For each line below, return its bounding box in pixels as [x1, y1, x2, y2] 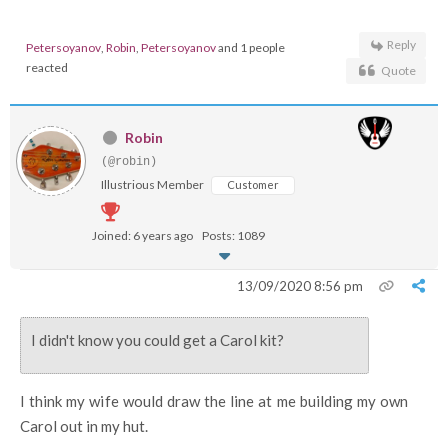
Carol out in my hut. [20, 417, 148, 435]
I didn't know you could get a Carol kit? [31, 331, 284, 349]
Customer [227, 178, 279, 191]
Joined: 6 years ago [92, 228, 193, 243]
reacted [26, 60, 68, 75]
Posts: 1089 [202, 228, 265, 243]
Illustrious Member [101, 177, 204, 192]
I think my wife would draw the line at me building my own [20, 392, 408, 410]
